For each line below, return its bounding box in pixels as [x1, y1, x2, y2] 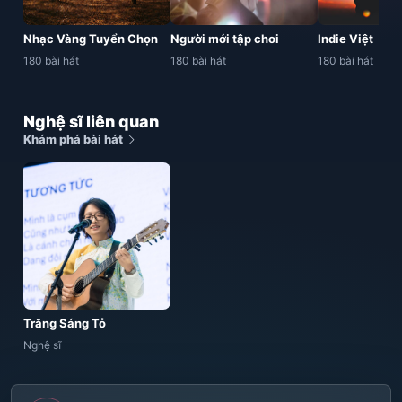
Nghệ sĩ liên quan [23, 112, 159, 131]
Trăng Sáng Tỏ [23, 316, 106, 330]
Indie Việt [318, 31, 373, 46]
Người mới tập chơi [170, 31, 279, 46]
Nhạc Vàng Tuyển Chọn [23, 31, 158, 46]
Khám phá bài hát [23, 132, 126, 146]
